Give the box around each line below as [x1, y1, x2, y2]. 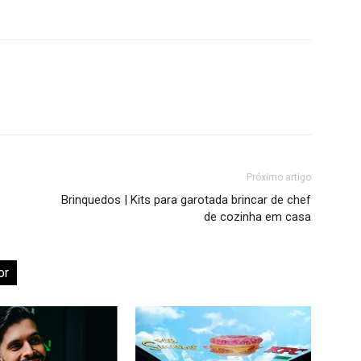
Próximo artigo [247, 172, 311, 183]
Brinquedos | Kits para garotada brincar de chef [61, 193, 311, 207]
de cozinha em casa [204, 210, 311, 224]
